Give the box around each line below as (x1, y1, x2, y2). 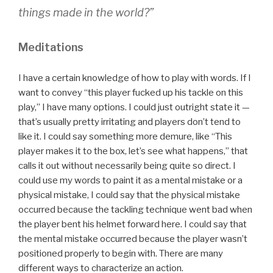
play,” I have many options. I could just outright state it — (18, 101, 250, 113)
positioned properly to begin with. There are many (18, 247, 223, 259)
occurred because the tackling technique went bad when (18, 204, 252, 215)
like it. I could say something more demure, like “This (18, 130, 232, 142)
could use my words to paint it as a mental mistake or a (18, 174, 243, 186)
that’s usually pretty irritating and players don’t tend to (18, 116, 241, 127)
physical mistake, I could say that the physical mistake (18, 189, 240, 200)
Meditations (18, 41, 83, 54)
